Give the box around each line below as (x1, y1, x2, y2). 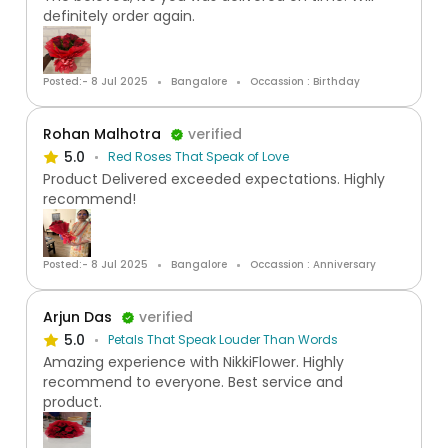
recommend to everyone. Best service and (43, 372, 343, 392)
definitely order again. (43, 6, 195, 26)
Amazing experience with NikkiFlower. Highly (43, 352, 344, 372)
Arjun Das (43, 307, 112, 327)
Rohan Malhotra (43, 124, 161, 144)
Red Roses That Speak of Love (108, 148, 289, 165)
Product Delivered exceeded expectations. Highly (43, 169, 385, 189)
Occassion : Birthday (250, 74, 360, 89)
